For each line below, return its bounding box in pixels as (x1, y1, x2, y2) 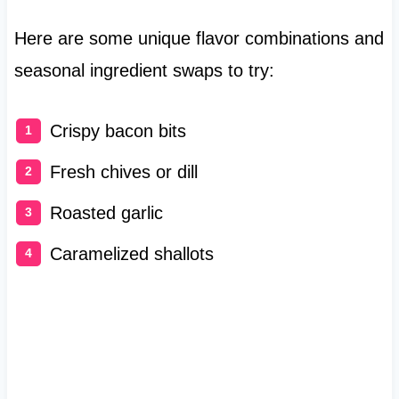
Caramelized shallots (49, 244, 214, 265)
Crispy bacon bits (49, 121, 186, 142)
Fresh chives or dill (49, 162, 198, 183)
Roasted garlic (49, 203, 163, 224)
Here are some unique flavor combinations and (13, 28, 384, 49)
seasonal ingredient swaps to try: (13, 61, 274, 81)
